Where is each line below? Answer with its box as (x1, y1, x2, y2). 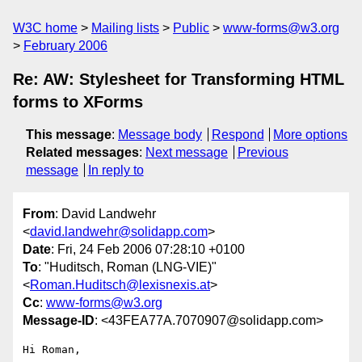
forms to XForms (13, 93, 143, 111)
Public (173, 21, 209, 35)
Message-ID (23, 314, 95, 328)
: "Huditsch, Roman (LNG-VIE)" (38, 260, 217, 275)
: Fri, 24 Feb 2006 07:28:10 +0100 (51, 242, 245, 257)
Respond (211, 128, 264, 141)
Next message (145, 145, 228, 159)
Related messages (26, 145, 139, 159)
